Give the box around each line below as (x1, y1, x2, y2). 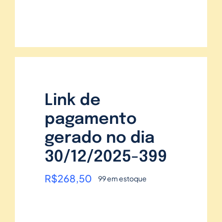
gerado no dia (45, 130, 155, 147)
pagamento (45, 111, 137, 128)
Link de (45, 93, 101, 109)
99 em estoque (98, 173, 147, 183)
